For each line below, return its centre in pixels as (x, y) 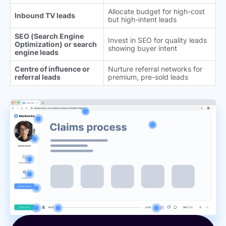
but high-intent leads (142, 19)
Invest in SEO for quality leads (157, 40)
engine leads (37, 52)
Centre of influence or (52, 69)
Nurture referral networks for (155, 69)
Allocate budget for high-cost (156, 11)
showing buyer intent (143, 48)
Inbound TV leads (45, 15)
